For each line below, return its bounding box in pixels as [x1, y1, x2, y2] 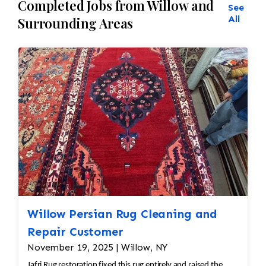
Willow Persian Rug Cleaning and [27, 207, 218, 221]
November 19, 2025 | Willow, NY [27, 242, 168, 254]
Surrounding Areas [18, 14, 134, 33]
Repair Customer [27, 224, 123, 239]
